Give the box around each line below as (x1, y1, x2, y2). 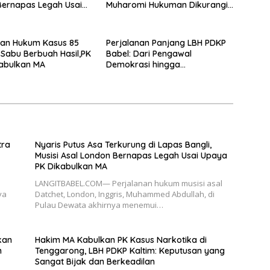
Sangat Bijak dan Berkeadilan (34, 256, 155, 267)
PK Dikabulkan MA (34, 160, 107, 172)
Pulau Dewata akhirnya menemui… (34, 199, 163, 210)
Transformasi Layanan (105, 69, 198, 81)
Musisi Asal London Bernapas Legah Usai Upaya (34, 149, 227, 161)
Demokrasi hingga (105, 58, 180, 70)
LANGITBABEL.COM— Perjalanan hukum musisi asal (34, 177, 222, 189)
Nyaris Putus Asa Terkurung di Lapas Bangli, (34, 139, 212, 150)
